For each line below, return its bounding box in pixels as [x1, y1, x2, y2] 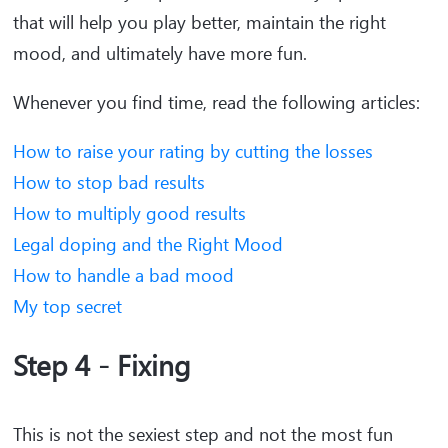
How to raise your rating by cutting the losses [13, 139, 373, 164]
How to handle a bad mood [13, 263, 234, 288]
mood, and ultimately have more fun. [13, 41, 312, 66]
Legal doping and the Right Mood [13, 232, 283, 257]
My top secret [13, 294, 122, 319]
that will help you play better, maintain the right [13, 10, 386, 35]
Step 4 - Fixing [13, 346, 206, 384]
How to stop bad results [13, 170, 205, 195]
